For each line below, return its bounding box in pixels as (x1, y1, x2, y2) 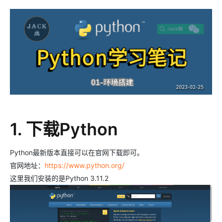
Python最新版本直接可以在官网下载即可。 (10, 148, 144, 157)
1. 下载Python (10, 119, 118, 140)
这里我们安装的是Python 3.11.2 (10, 174, 109, 183)
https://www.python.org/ (45, 161, 124, 170)
